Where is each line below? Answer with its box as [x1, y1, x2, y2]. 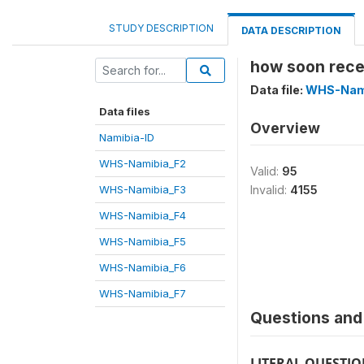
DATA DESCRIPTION [241, 24, 341, 37]
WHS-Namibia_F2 [99, 157, 186, 170]
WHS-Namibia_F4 [99, 209, 186, 222]
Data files [99, 105, 150, 118]
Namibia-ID [99, 131, 154, 144]
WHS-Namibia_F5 [99, 235, 186, 248]
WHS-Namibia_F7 [99, 287, 186, 300]
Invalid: [250, 183, 290, 197]
